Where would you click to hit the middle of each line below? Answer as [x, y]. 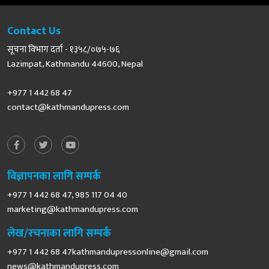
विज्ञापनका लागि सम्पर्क [54, 176]
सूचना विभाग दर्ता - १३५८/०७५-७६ [63, 49]
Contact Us [34, 31]
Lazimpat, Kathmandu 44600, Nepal [75, 64]
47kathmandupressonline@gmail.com [135, 252]
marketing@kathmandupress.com [73, 209]
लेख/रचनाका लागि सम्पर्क [59, 233]
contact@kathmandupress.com [68, 107]
